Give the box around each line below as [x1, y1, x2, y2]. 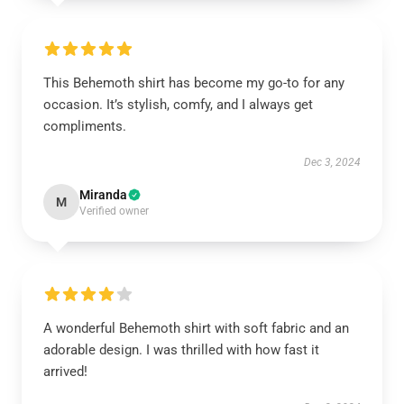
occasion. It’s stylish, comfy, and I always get [43, 96, 313, 113]
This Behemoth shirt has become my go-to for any [43, 75, 344, 91]
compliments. [43, 118, 126, 134]
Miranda [79, 188, 127, 202]
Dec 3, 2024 [304, 156, 361, 169]
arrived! [43, 363, 87, 380]
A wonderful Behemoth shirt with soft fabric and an [43, 320, 349, 336]
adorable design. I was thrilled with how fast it [43, 342, 319, 358]
